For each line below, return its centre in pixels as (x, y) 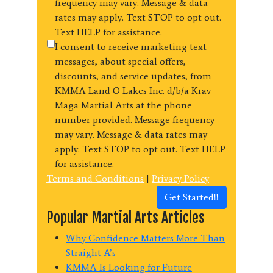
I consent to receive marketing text (131, 46)
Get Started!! (192, 197)
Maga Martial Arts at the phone (123, 105)
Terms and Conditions (95, 178)
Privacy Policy (180, 178)
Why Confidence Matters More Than (145, 238)
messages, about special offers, (120, 61)
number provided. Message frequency (135, 119)
